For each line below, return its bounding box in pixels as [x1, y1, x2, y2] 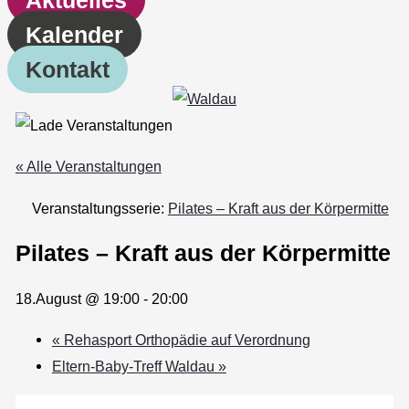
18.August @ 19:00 [15, 289, 140, 307]
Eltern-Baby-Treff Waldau [51, 357, 218, 374]
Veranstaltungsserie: [31, 199, 168, 216]
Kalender [26, 21, 123, 47]
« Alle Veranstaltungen [15, 158, 162, 175]
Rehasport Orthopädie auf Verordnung [59, 330, 310, 348]
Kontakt [26, 56, 110, 82]
